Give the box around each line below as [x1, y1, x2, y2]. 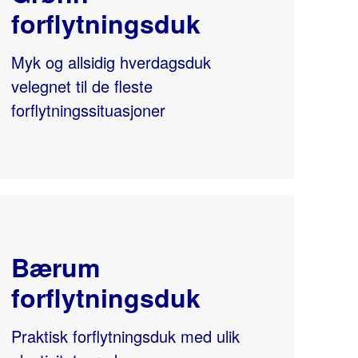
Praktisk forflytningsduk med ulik [10, 324, 240, 348]
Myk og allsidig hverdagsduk [10, 50, 211, 74]
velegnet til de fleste [10, 74, 153, 97]
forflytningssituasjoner [10, 98, 165, 121]
